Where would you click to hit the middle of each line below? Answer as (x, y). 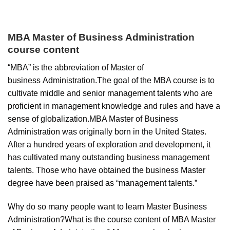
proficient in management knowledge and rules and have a (114, 106)
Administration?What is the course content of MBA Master (112, 219)
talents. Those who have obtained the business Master (107, 170)
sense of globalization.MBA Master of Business (93, 119)
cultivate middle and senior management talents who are (110, 93)
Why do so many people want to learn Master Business (107, 206)
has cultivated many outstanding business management (109, 157)
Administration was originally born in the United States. (107, 131)
